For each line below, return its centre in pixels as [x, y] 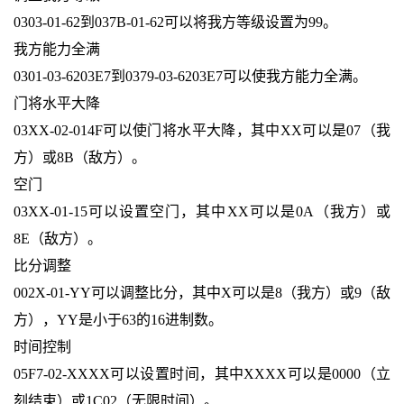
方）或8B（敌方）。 [79, 158]
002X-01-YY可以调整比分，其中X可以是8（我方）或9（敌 [202, 293]
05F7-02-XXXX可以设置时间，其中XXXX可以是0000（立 [202, 374]
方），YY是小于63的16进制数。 [118, 320]
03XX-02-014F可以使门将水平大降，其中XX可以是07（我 [202, 131]
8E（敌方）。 [57, 239]
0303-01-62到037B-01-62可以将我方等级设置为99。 [175, 23]
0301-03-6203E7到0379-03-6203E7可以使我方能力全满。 [190, 77]
